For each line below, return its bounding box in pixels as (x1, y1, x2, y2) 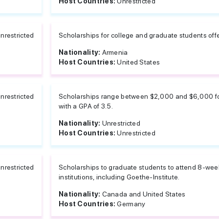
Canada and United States (102, 190, 186, 198)
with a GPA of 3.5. (59, 102, 113, 110)
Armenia (102, 48, 128, 56)
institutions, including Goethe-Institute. (59, 173, 180, 181)
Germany (117, 200, 146, 208)
